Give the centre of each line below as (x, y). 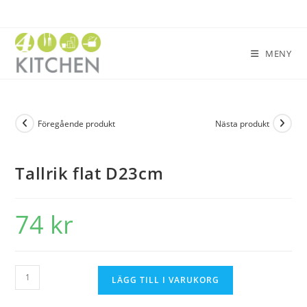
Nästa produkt (242, 123)
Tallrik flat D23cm (89, 173)
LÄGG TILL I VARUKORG (166, 280)
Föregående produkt (77, 123)
